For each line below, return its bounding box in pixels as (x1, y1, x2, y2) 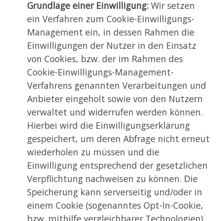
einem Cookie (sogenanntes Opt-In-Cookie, (27, 199, 203, 212)
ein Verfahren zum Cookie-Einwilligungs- (27, 13, 194, 25)
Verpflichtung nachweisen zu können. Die (27, 173, 198, 185)
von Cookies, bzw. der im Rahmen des (27, 53, 183, 65)
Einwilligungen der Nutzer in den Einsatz (27, 39, 196, 52)
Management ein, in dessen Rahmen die (27, 26, 194, 38)
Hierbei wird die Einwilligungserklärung (27, 119, 190, 132)
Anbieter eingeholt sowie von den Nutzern (27, 93, 203, 105)
